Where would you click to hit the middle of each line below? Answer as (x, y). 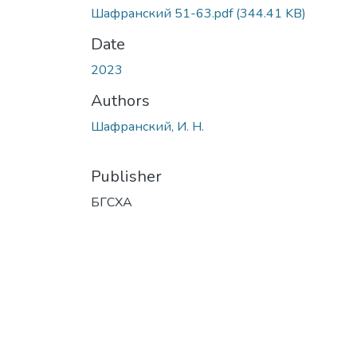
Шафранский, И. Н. (147, 126)
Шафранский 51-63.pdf (163, 13)
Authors (120, 100)
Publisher (126, 176)
